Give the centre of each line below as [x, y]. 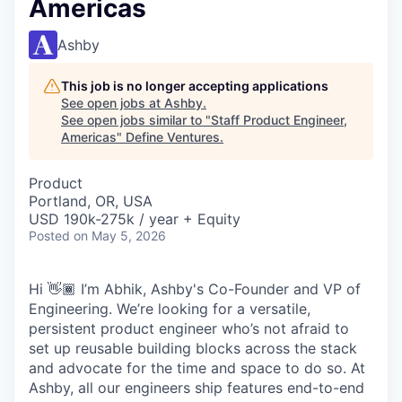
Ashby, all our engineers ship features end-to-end [197, 388]
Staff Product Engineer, [279, 120]
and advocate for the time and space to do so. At [197, 368]
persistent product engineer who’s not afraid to [189, 328]
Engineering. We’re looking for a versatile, [170, 309]
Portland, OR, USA [91, 201]
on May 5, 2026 [120, 236]
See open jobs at [113, 103]
